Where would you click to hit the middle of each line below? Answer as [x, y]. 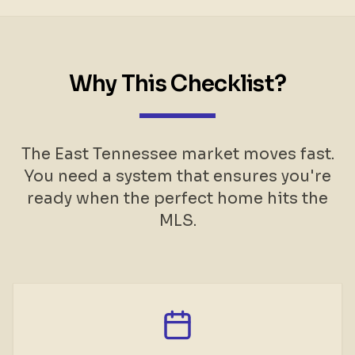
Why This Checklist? [177, 84]
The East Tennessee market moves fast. [177, 154]
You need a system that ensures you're [177, 176]
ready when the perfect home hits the [177, 198]
